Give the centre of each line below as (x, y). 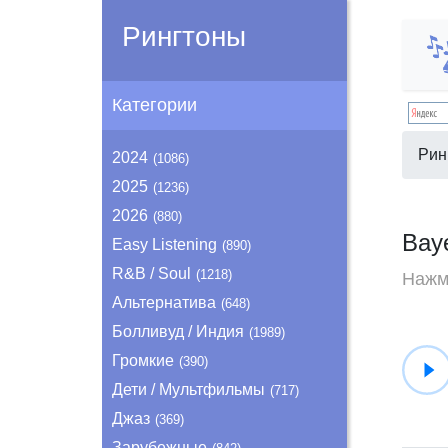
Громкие (143, 360)
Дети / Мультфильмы (188, 389)
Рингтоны (184, 36)
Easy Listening (164, 244)
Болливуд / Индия (178, 331)
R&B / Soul (151, 273)
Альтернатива (164, 302)
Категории (154, 105)
